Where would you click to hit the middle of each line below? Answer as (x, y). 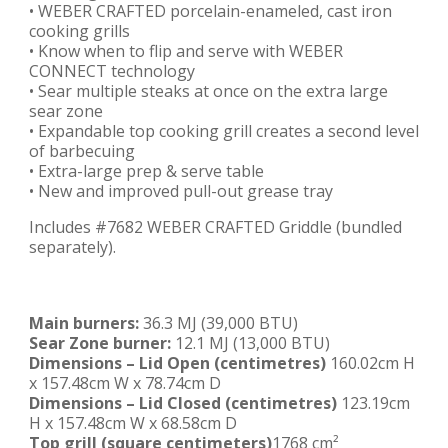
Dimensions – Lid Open (119, 363)
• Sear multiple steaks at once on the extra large (208, 91)
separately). (72, 247)
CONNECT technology (112, 71)
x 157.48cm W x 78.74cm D (125, 383)
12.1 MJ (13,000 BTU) (250, 343)
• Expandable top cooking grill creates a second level (224, 131)
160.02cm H (370, 363)
